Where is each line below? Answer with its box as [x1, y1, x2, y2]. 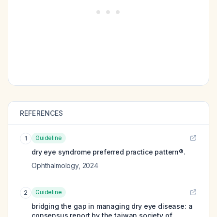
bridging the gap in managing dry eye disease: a [31, 202, 193, 210]
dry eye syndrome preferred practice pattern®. [31, 148, 186, 156]
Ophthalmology [31, 161, 78, 170]
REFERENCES [20, 109, 63, 117]
